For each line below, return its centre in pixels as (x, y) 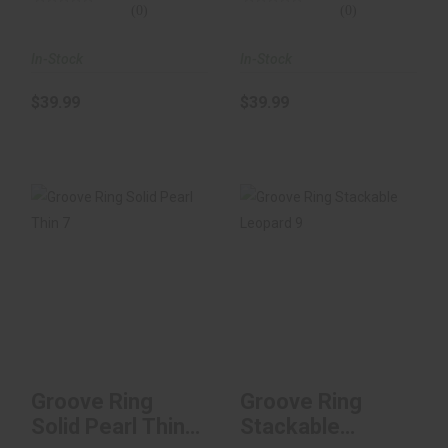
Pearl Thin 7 (119, 294)
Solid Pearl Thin (108, 426)
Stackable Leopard (328, 294)
